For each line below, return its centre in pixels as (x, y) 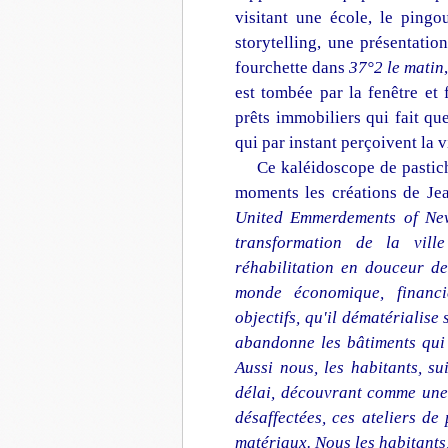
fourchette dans (292, 67)
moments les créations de (331, 192)
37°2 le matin (397, 67)
